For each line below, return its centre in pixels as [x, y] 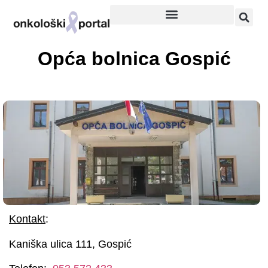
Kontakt [27, 219]
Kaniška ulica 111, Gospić [70, 244]
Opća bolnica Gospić [134, 58]
